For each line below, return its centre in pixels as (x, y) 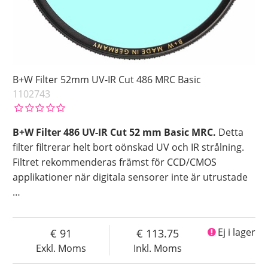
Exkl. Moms (61, 249)
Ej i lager (236, 232)
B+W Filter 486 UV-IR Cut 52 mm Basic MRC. (115, 133)
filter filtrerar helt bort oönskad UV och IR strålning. (129, 147)
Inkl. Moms (158, 249)
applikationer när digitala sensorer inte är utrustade (130, 177)
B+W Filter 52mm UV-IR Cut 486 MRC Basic (107, 80)
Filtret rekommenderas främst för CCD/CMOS (115, 162)
